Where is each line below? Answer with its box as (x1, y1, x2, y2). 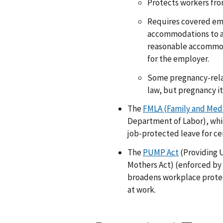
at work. (127, 184, 156, 196)
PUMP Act (143, 147, 179, 158)
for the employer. (147, 53, 209, 64)
